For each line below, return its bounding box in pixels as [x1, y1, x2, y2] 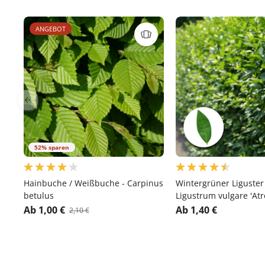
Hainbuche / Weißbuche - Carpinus [23, 177, 163, 189]
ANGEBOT [35, 24, 66, 34]
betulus [23, 190, 54, 202]
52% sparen [34, 143, 69, 152]
